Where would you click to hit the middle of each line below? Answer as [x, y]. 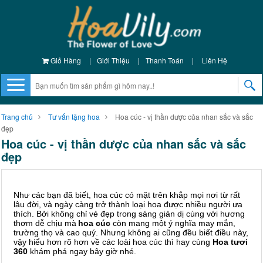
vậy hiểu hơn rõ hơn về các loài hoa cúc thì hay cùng [112, 242]
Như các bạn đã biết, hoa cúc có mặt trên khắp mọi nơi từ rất [127, 195]
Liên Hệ [214, 60]
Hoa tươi [229, 242]
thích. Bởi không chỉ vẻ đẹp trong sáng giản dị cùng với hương [129, 214]
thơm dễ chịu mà [45, 223]
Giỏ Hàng [65, 60]
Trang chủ [17, 117]
